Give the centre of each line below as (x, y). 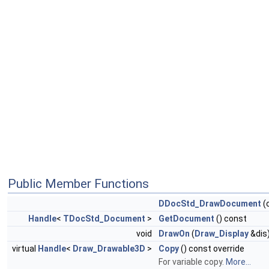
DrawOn (174, 234)
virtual (25, 249)
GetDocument (186, 219)
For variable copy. (192, 262)
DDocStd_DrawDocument (210, 204)
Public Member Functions (78, 184)
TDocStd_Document (104, 219)
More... (238, 262)
